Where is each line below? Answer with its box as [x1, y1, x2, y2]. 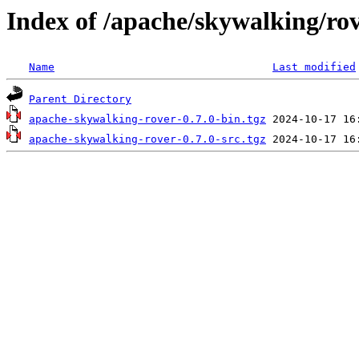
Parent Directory [29, 93, 131, 106]
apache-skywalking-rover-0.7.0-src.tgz [29, 133, 266, 146]
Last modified [272, 61, 356, 74]
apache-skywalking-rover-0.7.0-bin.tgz [29, 113, 266, 126]
